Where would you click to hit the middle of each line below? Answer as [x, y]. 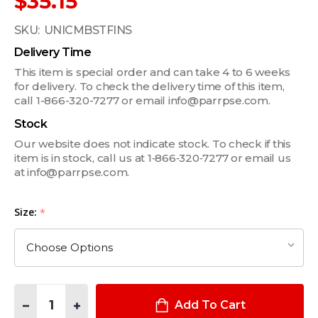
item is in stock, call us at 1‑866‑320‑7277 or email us [153, 158]
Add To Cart [210, 305]
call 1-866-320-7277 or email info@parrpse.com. [142, 100]
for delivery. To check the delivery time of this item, [149, 86]
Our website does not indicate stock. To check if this [153, 143]
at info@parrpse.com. [72, 172]
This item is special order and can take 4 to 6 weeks [152, 72]
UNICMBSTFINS [88, 30]
